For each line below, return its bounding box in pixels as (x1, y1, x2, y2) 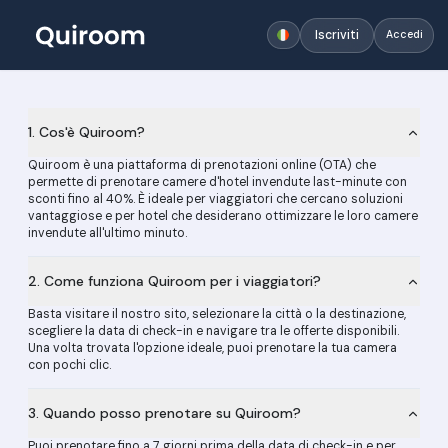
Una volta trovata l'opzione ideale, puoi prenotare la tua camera (28, 340, 397, 356)
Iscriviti (315, 26, 359, 43)
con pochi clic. (28, 357, 111, 373)
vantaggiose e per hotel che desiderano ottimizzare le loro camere (28, 208, 418, 224)
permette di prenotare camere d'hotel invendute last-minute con (28, 174, 407, 190)
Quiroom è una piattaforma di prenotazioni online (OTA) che (28, 157, 376, 173)
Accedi (385, 28, 423, 41)
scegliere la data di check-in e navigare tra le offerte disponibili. (28, 323, 399, 339)
